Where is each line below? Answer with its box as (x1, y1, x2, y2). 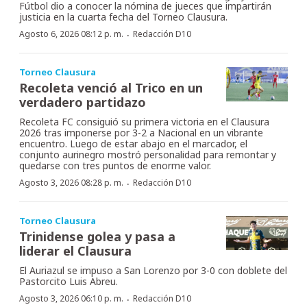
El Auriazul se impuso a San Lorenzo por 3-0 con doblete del (19, 263, 287, 277)
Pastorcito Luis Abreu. (19, 274, 118, 288)
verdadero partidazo (19, 93, 146, 110)
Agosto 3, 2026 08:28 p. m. (19, 176, 123, 188)
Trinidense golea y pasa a (19, 228, 175, 245)
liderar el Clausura (19, 242, 132, 259)
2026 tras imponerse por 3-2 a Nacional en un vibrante (19, 125, 263, 139)
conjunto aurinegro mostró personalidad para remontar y (19, 147, 276, 161)
